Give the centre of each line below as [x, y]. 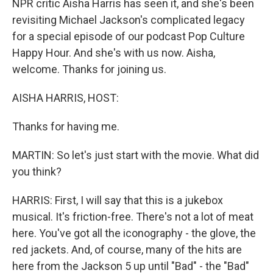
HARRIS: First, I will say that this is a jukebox [118, 200]
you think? [37, 172]
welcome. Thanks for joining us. [89, 69]
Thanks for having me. [66, 126]
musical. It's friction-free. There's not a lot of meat [133, 217]
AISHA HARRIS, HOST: [66, 98]
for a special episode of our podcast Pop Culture [129, 36]
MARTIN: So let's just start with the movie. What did [136, 155]
